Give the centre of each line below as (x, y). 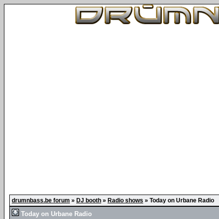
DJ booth (89, 200)
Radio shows (125, 200)
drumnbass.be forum (41, 200)
